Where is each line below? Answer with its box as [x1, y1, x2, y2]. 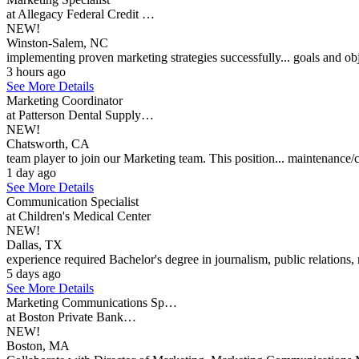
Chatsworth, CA [6, 137, 90, 151]
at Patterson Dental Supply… [6, 108, 154, 122]
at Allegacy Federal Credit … [6, 7, 155, 21]
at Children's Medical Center [6, 209, 151, 223]
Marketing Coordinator [6, 94, 123, 107]
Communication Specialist [6, 195, 139, 208]
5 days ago [6, 267, 61, 280]
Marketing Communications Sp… [6, 296, 177, 309]
